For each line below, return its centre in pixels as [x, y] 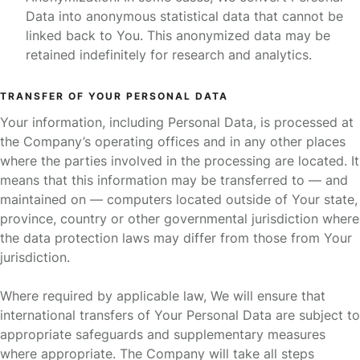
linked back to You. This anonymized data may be [178, 36]
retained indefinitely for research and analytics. [169, 55]
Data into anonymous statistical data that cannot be [184, 16]
